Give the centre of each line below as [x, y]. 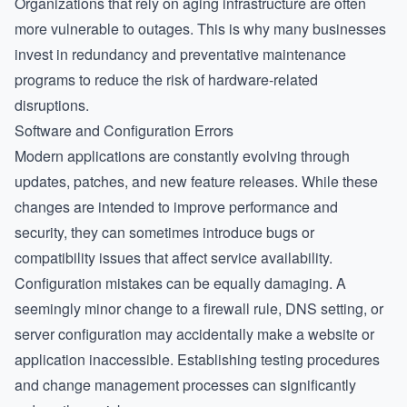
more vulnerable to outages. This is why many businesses [200, 29]
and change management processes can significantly [185, 385]
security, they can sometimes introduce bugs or [164, 232]
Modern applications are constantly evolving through [182, 156]
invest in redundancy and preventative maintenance [180, 54]
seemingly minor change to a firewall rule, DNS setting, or [199, 308]
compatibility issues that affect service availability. [174, 258]
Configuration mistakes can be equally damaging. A [180, 283]
